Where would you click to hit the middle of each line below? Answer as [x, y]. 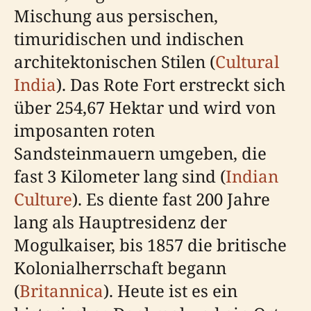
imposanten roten [84, 130]
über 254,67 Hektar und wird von [145, 107]
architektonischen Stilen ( [115, 61]
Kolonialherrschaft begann [120, 267]
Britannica [61, 290]
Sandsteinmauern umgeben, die [140, 153]
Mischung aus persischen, [116, 15]
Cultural [247, 61]
